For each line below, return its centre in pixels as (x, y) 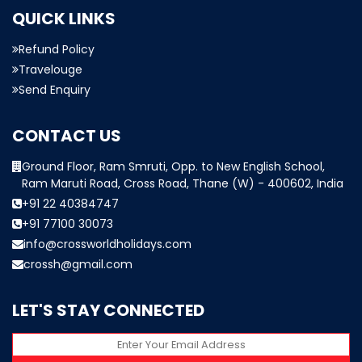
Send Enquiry (55, 90)
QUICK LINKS (64, 19)
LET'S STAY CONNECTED (108, 311)
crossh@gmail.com (78, 265)
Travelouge (51, 70)
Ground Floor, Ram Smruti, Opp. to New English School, (173, 167)
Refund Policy (57, 50)
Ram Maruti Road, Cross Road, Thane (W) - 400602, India (183, 184)
